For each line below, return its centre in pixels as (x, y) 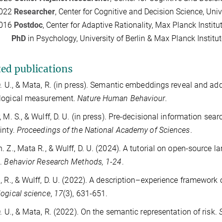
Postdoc (28, 25)
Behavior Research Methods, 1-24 (63, 162)
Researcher (34, 12)
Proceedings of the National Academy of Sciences (103, 130)
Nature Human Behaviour (121, 99)
